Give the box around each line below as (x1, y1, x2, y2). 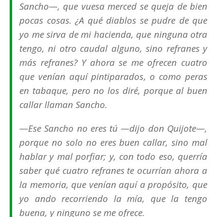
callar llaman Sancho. (19, 98, 108, 111)
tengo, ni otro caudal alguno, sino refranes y (19, 42, 207, 55)
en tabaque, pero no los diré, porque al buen (19, 84, 207, 97)
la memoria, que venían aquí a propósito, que (19, 178, 207, 191)
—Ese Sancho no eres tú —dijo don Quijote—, (19, 122, 207, 135)
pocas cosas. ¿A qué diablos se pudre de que (19, 14, 207, 27)
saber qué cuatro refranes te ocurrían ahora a (19, 164, 207, 177)
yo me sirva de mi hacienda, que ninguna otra (19, 28, 207, 41)
